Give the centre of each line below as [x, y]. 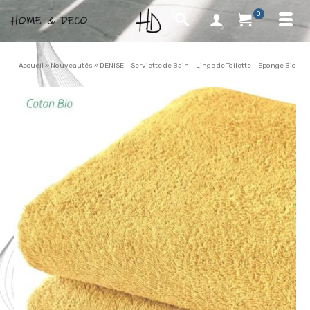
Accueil [31, 66]
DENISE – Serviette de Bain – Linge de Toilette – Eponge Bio [198, 66]
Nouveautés [72, 66]
